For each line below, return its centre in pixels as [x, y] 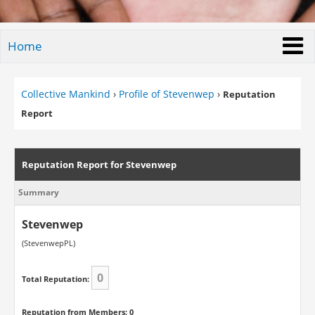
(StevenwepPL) [48, 243]
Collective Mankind [65, 94]
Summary [38, 192]
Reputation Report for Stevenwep [99, 165]
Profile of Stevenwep [166, 94]
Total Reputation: [55, 279]
